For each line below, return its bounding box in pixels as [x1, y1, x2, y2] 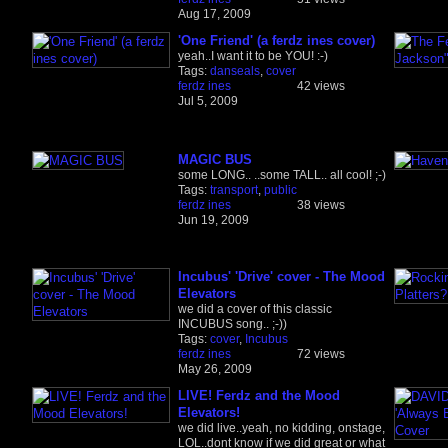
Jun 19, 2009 [177, 212, 249, 227]
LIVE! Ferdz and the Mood [177, 387, 340, 403]
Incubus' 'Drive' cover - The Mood [177, 268, 385, 284]
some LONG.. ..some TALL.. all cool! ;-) [177, 167, 386, 182]
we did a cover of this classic [177, 301, 332, 316]
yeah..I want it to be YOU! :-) [177, 48, 328, 63]
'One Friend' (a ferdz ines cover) [177, 32, 375, 48]
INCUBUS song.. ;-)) [177, 316, 287, 331]
